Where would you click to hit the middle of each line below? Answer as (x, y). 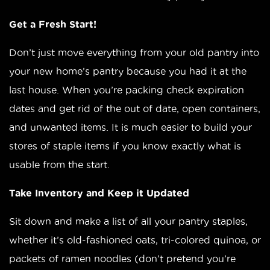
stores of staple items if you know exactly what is (125, 146)
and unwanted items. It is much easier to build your (130, 127)
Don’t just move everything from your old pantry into (134, 52)
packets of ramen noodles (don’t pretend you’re (122, 258)
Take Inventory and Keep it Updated (99, 193)
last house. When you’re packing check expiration (127, 89)
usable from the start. (59, 164)
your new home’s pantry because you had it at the (128, 71)
